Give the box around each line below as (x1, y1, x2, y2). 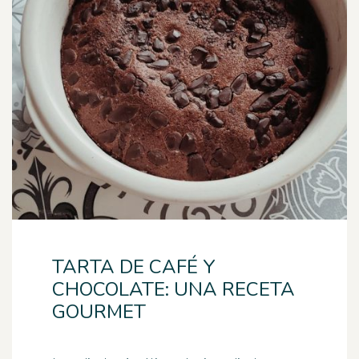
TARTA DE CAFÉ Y (52, 254, 216, 280)
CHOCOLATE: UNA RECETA (52, 276, 295, 302)
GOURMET (52, 299, 146, 325)
